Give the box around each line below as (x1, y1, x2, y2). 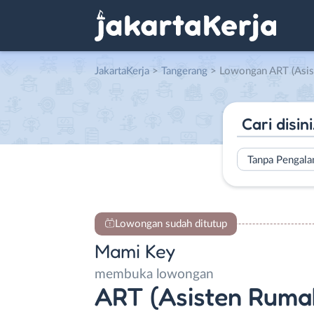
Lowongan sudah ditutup (114, 218, 227, 229)
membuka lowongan (95, 268, 214, 281)
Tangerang (161, 66, 207, 76)
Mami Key (95, 240, 175, 262)
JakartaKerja (95, 66, 149, 76)
